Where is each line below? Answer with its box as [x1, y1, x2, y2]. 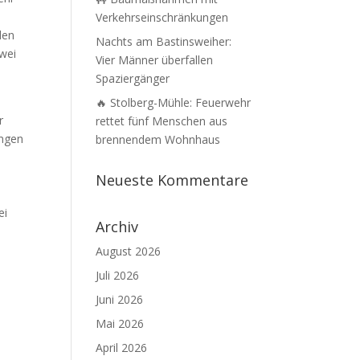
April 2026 [96, 340, 148, 355]
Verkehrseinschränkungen [96, 10, 229, 25]
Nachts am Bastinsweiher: [96, 34, 232, 49]
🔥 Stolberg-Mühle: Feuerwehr [96, 95, 252, 110]
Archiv [96, 217, 139, 236]
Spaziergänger [96, 71, 170, 86]
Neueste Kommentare [96, 170, 249, 190]
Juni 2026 [96, 292, 144, 307]
